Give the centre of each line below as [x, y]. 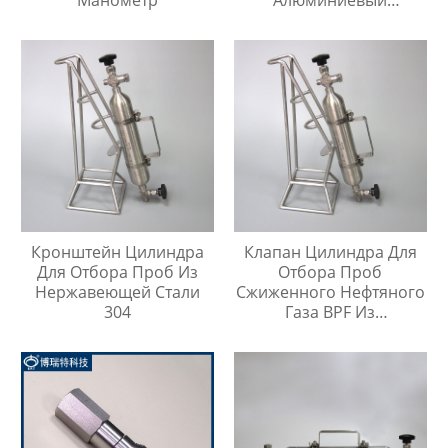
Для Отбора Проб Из [118, 272]
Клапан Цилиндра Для [330, 252]
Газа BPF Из [330, 312]
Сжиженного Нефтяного [330, 292]
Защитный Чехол [330, 19]
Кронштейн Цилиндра [118, 252]
